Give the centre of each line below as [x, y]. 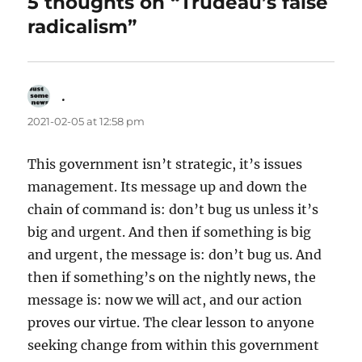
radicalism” [82, 27]
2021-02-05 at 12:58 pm [86, 122]
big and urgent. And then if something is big [170, 232]
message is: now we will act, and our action [165, 300]
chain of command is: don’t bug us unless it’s [173, 210]
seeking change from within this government [174, 345]
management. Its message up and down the [168, 187]
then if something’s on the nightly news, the [172, 278]
